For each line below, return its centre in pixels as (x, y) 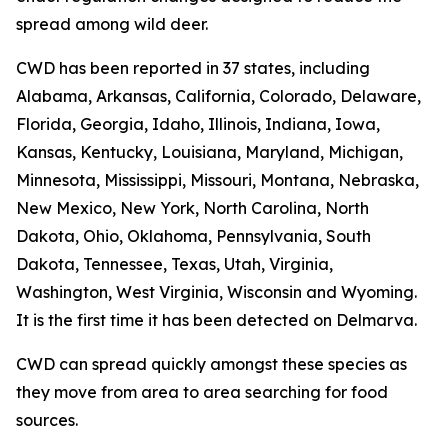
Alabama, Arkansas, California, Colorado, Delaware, (218, 95)
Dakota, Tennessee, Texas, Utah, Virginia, (174, 263)
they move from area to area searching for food (202, 391)
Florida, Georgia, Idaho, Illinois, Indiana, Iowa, (198, 123)
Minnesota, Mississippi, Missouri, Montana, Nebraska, (217, 179)
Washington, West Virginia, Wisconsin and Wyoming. (216, 291)
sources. (47, 419)
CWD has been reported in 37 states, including (193, 67)
